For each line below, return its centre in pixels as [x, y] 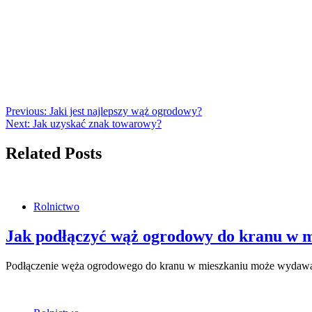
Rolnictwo [56, 206]
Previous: [26, 111]
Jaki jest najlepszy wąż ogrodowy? [126, 111]
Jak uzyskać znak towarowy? [97, 124]
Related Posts [54, 154]
